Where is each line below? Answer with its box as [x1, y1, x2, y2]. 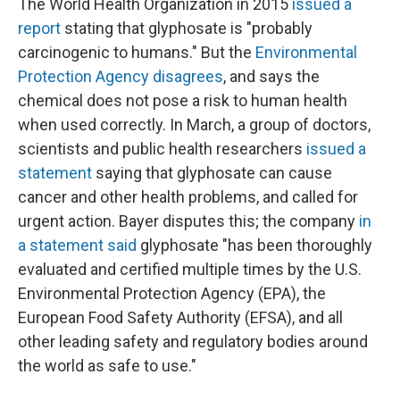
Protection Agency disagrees [18, 67, 223, 86]
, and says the [223, 67, 320, 86]
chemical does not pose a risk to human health [18, 91, 347, 110]
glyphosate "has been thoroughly [137, 236, 372, 254]
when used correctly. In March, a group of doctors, [18, 115, 371, 134]
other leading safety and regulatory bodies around [18, 332, 368, 351]
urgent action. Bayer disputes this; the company [18, 212, 359, 230]
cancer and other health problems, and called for [18, 187, 358, 206]
